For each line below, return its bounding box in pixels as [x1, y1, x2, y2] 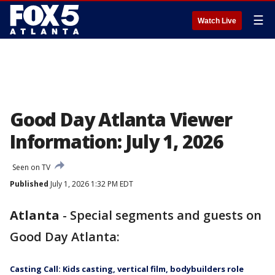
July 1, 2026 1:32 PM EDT [48, 179, 133, 189]
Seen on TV [12, 162, 50, 172]
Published [10, 179, 48, 189]
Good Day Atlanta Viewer [10, 107, 232, 132]
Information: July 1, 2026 [10, 129, 223, 154]
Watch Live [198, 17, 236, 25]
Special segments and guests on [70, 207, 261, 223]
